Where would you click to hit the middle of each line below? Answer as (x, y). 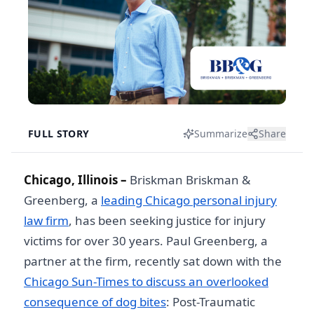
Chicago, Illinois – (77, 180)
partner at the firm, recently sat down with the (153, 261)
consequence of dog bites (95, 302)
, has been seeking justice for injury (167, 220)
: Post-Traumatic (211, 302)
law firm (46, 220)
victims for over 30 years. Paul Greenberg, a (146, 241)
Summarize (221, 134)
